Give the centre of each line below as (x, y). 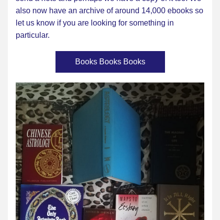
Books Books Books (110, 62)
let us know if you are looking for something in (95, 23)
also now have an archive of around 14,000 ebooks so (110, 11)
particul (28, 35)
